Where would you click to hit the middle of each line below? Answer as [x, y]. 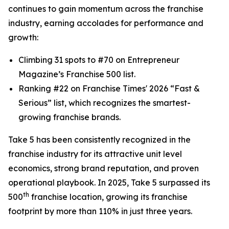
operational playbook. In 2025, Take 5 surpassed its [109, 182]
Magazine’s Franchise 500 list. [77, 74]
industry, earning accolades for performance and [106, 23]
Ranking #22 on [50, 88]
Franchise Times [114, 88]
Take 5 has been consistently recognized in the [99, 140]
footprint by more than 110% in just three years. [100, 211]
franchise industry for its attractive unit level [95, 154]
